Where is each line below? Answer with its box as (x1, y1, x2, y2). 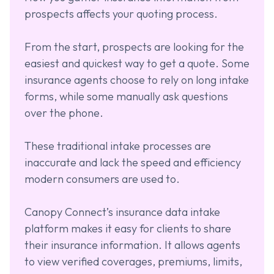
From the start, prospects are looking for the (24, 39, 244, 54)
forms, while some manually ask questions (24, 89, 228, 103)
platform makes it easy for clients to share (24, 221, 231, 235)
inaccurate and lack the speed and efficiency (24, 155, 241, 169)
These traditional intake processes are (24, 138, 211, 153)
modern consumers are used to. (24, 171, 180, 186)
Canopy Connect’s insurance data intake (24, 204, 220, 219)
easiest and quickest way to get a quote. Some (24, 56, 250, 70)
